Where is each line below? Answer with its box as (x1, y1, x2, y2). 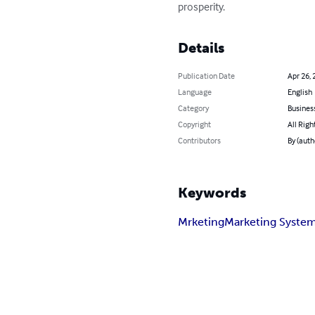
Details (178, 39, 225, 57)
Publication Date (178, 70, 236, 82)
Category (178, 103, 210, 114)
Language (178, 86, 212, 98)
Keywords (178, 184, 247, 202)
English (287, 86, 312, 98)
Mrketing (178, 215, 225, 229)
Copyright (178, 119, 212, 130)
